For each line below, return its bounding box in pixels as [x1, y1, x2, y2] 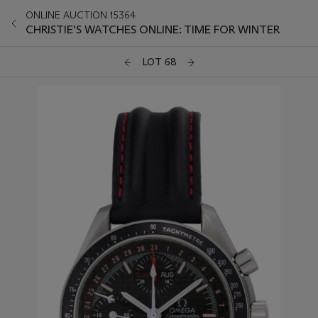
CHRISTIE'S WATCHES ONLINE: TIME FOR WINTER [26, 23, 280, 36]
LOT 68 [141, 55, 177, 69]
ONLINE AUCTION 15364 [26, 9, 136, 21]
